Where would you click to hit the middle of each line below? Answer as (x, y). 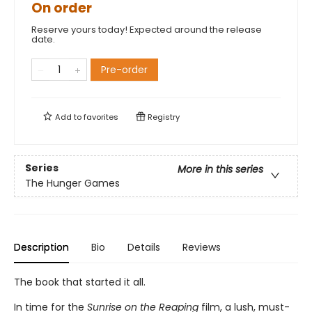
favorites (101, 117)
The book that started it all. (80, 282)
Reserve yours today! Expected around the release (147, 30)
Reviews (202, 247)
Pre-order (124, 70)
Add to (68, 117)
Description (41, 247)
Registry (163, 117)
